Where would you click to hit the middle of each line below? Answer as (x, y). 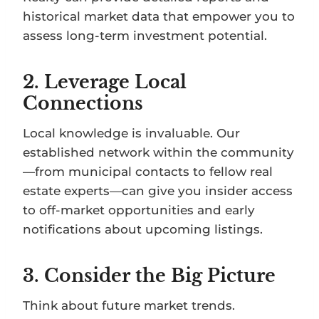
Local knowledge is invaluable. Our (131, 133)
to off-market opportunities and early (139, 210)
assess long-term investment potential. (145, 35)
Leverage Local (115, 83)
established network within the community (158, 152)
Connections (83, 104)
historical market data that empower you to (159, 16)
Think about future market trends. (129, 305)
